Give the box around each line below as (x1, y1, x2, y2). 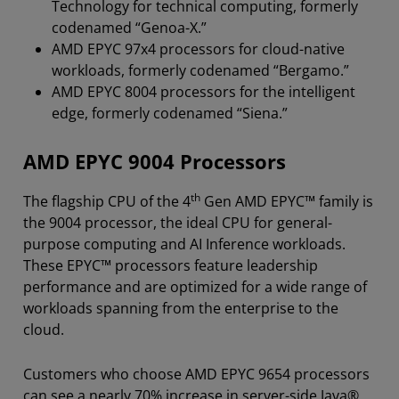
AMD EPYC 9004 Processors (23, 147, 286, 175)
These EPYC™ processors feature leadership (23, 255, 318, 275)
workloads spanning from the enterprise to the (23, 297, 338, 318)
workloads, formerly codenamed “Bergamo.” (52, 60, 349, 80)
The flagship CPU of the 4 (23, 191, 191, 211)
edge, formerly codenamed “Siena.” (52, 102, 288, 123)
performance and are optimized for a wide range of (23, 276, 367, 297)
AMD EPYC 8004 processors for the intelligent (52, 81, 355, 102)
